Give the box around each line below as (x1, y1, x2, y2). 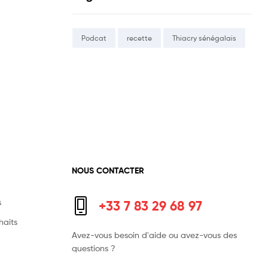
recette (127, 33, 152, 43)
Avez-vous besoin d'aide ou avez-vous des (71, 229, 237, 240)
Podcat (81, 33, 106, 43)
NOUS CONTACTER (71, 165, 144, 176)
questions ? (71, 242, 115, 253)
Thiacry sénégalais (172, 33, 236, 43)
